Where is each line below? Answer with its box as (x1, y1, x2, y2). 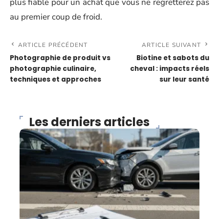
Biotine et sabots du (136, 53, 209, 63)
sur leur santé (159, 74, 209, 84)
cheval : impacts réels (130, 64, 209, 73)
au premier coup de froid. (10, 11, 102, 22)
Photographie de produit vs (10, 53, 110, 63)
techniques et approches (10, 74, 101, 84)
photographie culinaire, (10, 64, 96, 73)
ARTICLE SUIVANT (142, 41, 201, 49)
